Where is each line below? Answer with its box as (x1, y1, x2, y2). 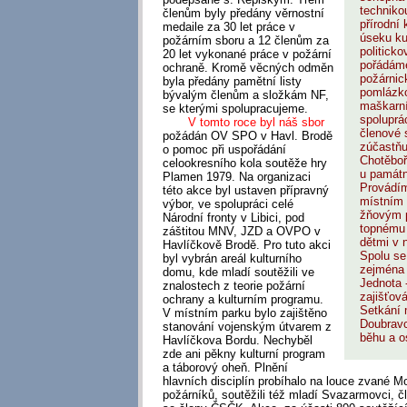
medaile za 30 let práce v (162, 20, 295, 35)
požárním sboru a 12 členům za (162, 34, 329, 48)
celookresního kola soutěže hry (162, 156, 327, 171)
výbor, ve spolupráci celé (162, 197, 293, 212)
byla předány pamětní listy (162, 74, 302, 89)
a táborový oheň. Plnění (162, 361, 288, 375)
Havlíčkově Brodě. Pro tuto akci (162, 238, 331, 253)
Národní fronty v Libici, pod (162, 211, 304, 225)
